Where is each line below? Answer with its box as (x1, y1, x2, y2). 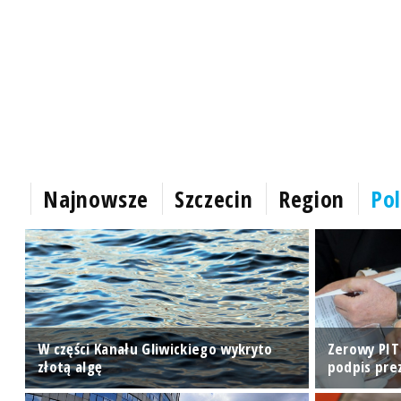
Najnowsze (43, 182, 149, 215)
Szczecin (175, 182, 253, 215)
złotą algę (38, 356, 103, 377)
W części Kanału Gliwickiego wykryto (38, 338, 273, 359)
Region (278, 182, 346, 215)
